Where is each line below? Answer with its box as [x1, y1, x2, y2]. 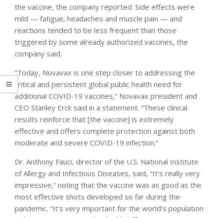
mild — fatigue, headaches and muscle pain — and [15, 13, 182, 23]
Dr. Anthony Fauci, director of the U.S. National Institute [15, 156, 199, 166]
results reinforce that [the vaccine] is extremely [15, 114, 174, 124]
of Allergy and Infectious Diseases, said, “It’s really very [15, 168, 200, 178]
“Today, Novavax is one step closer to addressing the [15, 67, 195, 77]
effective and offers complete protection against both [15, 126, 195, 136]
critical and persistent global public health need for [15, 79, 182, 89]
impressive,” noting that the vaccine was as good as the [15, 180, 201, 190]
